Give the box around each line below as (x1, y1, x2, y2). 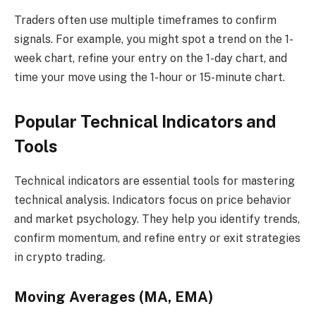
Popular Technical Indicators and (14, 111, 276, 132)
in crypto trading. (14, 250, 105, 265)
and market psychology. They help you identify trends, (14, 212, 300, 226)
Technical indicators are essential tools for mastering (14, 174, 295, 188)
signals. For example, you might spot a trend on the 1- (14, 32, 293, 47)
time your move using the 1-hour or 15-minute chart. (14, 71, 285, 85)
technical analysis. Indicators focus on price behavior (14, 193, 291, 207)
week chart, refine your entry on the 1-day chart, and (14, 51, 287, 66)
